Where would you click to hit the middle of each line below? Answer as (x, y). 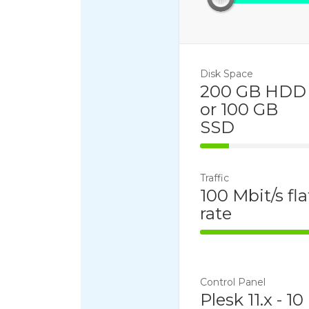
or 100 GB (239, 110)
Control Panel (232, 282)
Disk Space (226, 74)
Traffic (214, 178)
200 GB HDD (253, 92)
